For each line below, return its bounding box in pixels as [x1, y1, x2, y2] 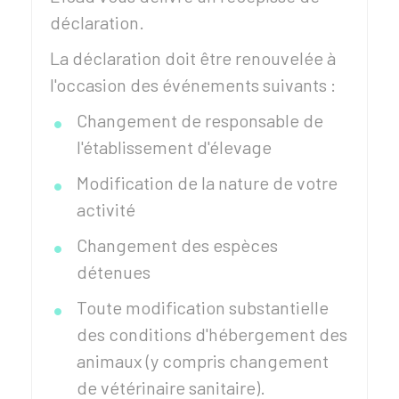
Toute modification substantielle [77, 297, 329, 318]
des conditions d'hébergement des [77, 323, 347, 345]
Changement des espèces [77, 234, 278, 256]
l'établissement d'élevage [77, 136, 272, 158]
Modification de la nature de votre [77, 172, 338, 193]
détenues [77, 261, 151, 282]
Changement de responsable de [77, 110, 323, 131]
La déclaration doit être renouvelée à [50, 47, 336, 69]
